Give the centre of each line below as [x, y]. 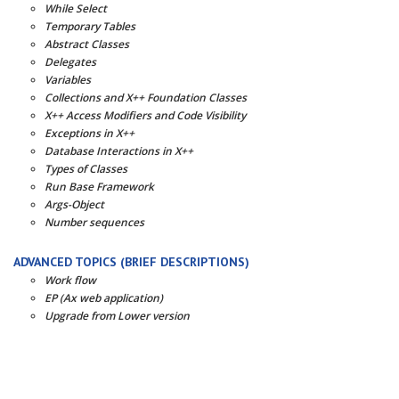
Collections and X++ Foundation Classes [146, 98]
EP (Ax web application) [104, 298]
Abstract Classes [87, 44]
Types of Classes [86, 169]
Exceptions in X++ [90, 133]
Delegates [70, 62]
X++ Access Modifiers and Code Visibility [145, 115]
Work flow [70, 280]
